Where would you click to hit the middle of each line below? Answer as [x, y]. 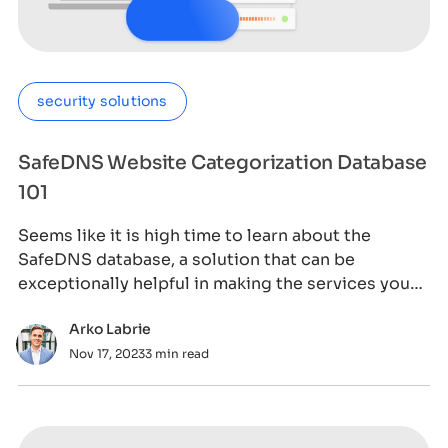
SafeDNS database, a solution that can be [186, 259]
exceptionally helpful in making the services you [213, 283]
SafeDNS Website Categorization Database [222, 162]
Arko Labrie [109, 328]
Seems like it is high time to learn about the [194, 235]
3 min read [176, 353]
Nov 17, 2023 [106, 353]
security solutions [102, 100]
